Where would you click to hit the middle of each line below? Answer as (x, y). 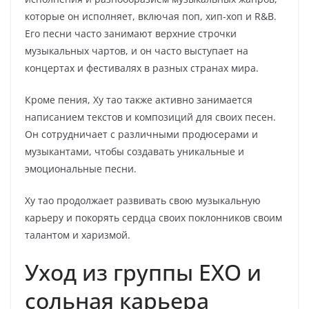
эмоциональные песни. (81, 169)
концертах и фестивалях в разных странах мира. (142, 68)
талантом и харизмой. (78, 235)
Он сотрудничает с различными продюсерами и (141, 134)
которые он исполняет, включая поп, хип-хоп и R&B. (151, 16)
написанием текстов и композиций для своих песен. (150, 117)
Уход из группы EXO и (143, 272)
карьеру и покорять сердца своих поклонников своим (153, 218)
